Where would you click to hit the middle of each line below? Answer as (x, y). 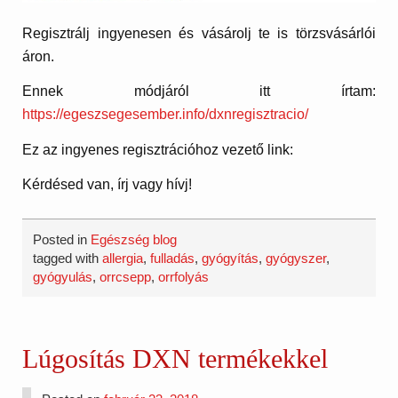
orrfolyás (184, 277)
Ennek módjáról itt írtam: (199, 92)
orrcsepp (126, 277)
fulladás (173, 259)
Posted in (62, 240)
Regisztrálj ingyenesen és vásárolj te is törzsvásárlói (199, 33)
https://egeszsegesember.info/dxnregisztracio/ (166, 115)
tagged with (68, 259)
